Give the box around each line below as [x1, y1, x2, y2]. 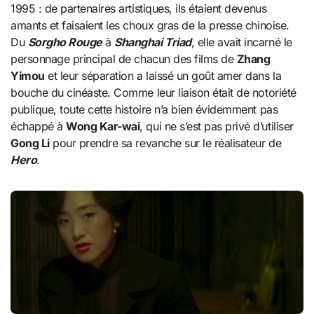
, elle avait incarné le [191, 35, 292, 50]
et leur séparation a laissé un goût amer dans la [44, 69, 282, 83]
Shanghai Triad [114, 35, 191, 50]
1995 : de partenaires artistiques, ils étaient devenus [11, 1, 267, 16]
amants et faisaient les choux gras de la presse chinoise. [11, 18, 289, 33]
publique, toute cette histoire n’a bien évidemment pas [11, 102, 278, 117]
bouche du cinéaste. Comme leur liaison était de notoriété [11, 86, 296, 100]
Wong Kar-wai [66, 119, 140, 134]
